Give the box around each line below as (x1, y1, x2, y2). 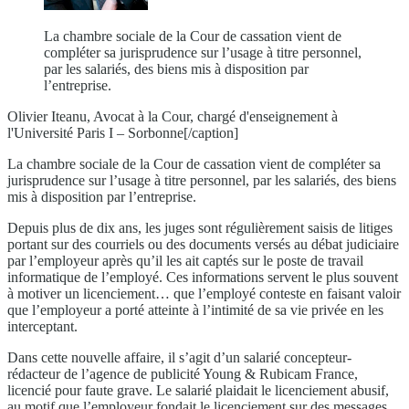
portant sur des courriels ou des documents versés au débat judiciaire (7, 236, 399, 253)
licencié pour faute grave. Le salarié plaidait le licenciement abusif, (7, 383, 389, 399)
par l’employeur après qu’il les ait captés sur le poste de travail (7, 253, 363, 269)
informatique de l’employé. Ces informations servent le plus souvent (7, 269, 398, 286)
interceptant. (7, 319, 78, 335)
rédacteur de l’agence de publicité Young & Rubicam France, (7, 366, 358, 383)
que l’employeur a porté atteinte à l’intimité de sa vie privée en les (7, 302, 383, 319)
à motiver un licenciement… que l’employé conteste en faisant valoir (7, 286, 401, 302)
